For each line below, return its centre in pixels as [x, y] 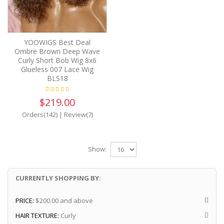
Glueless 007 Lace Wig [57, 69]
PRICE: [25, 200]
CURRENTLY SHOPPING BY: [58, 178]
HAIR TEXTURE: [37, 215]
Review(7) [78, 114]
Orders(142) [39, 114]
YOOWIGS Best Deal [57, 42]
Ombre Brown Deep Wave [57, 51]
